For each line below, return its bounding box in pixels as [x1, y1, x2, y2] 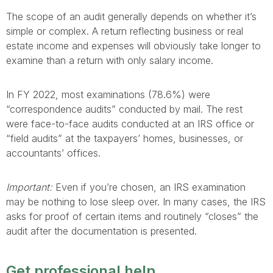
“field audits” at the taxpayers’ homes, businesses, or [6, 132, 243, 145]
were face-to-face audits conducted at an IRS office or [6, 118, 254, 130]
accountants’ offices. [6, 147, 101, 160]
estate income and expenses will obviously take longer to [6, 40, 261, 52]
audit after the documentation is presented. [6, 225, 197, 238]
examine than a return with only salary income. [6, 54, 213, 67]
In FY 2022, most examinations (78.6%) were [6, 88, 210, 101]
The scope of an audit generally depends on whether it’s [6, 10, 257, 23]
